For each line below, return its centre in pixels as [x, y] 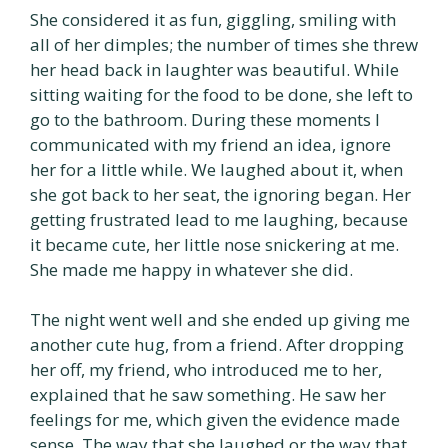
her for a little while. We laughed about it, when [216, 169]
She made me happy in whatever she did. [191, 269]
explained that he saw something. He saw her [208, 394]
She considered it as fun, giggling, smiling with [213, 19]
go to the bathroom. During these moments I [205, 119]
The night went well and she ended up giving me [220, 319]
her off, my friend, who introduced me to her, [206, 369]
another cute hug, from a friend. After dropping [217, 344]
